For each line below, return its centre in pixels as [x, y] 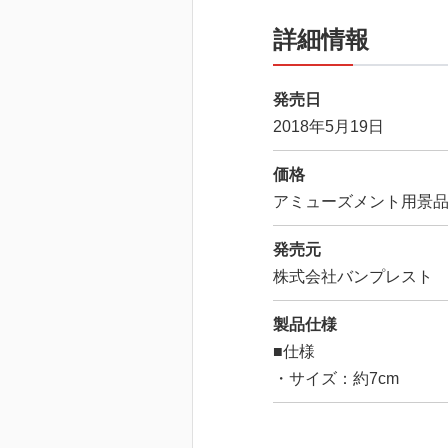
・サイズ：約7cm [336, 378]
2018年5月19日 [328, 126]
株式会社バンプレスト [353, 276]
